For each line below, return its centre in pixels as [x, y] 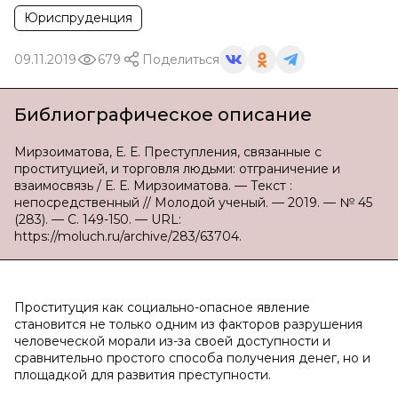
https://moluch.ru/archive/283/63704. [128, 236]
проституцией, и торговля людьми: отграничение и [177, 169]
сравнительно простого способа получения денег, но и [192, 358]
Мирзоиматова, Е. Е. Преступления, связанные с [168, 152]
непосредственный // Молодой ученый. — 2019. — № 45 [193, 203]
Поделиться [181, 59]
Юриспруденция [78, 18]
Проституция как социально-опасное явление [162, 307]
